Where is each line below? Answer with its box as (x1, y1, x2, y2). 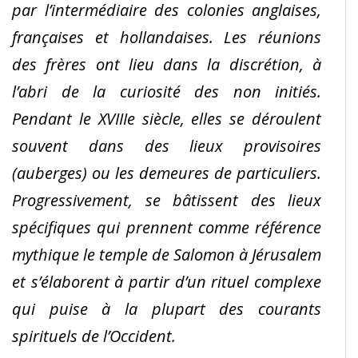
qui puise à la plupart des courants (12, 297, 321, 320)
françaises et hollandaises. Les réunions (12, 26, 321, 48)
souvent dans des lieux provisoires (12, 134, 321, 157)
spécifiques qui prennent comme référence (12, 216, 321, 238)
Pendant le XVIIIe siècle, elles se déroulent (12, 107, 321, 129)
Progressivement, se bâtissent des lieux (12, 189, 321, 211)
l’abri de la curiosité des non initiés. (12, 80, 321, 102)
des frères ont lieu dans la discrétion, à (12, 53, 321, 75)
